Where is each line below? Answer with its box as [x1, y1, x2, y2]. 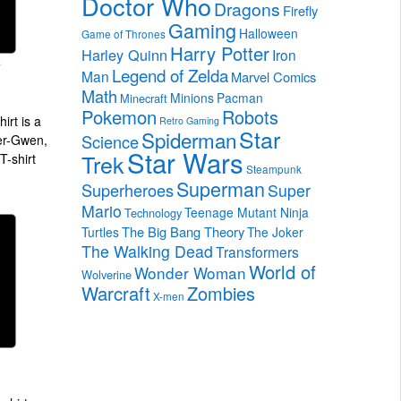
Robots [222, 103, 278, 130]
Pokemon [81, 103, 157, 130]
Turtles [81, 222, 119, 241]
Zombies [187, 279, 255, 306]
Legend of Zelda [112, 62, 228, 87]
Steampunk [246, 161, 302, 176]
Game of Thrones [81, 26, 166, 41]
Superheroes [81, 177, 174, 201]
